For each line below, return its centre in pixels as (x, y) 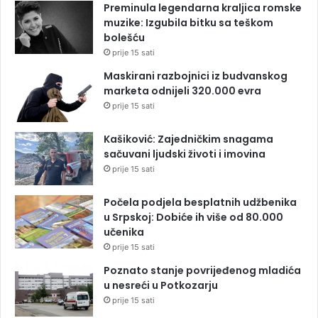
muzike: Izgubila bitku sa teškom (188, 22)
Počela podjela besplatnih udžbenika (200, 202)
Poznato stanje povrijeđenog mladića (202, 270)
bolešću (124, 37)
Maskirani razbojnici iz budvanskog (196, 76)
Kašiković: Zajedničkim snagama (188, 139)
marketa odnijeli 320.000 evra (182, 91)
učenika (124, 232)
